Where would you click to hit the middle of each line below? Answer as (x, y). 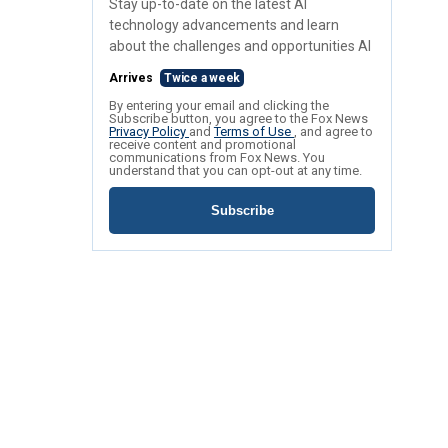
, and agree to (333, 132)
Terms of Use (254, 132)
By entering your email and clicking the (219, 106)
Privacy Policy (149, 132)
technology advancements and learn (224, 25)
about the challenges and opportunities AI (240, 46)
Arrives (132, 78)
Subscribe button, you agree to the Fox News (238, 119)
